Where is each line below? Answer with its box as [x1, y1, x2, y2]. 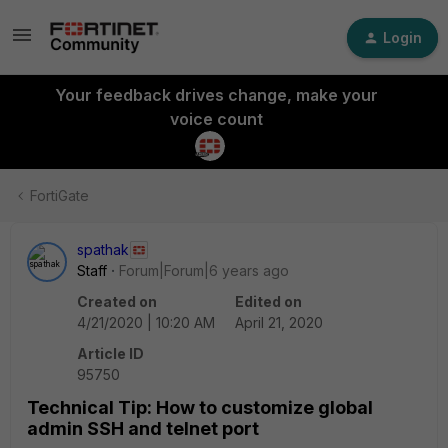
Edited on [235, 293, 302, 310]
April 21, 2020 [235, 314, 323, 331]
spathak [77, 241, 129, 258]
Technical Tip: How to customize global [27, 397, 373, 418]
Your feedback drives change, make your [54, 85, 378, 105]
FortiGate [30, 187, 89, 204]
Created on [77, 293, 157, 310]
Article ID [77, 345, 144, 362]
